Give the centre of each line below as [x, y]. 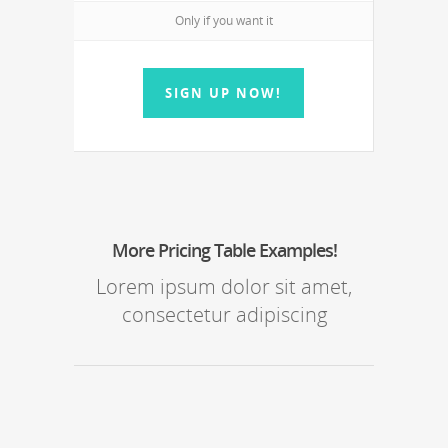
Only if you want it [223, 20]
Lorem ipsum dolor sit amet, [224, 286]
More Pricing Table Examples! [224, 250]
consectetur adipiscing [224, 314]
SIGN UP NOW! [223, 93]
